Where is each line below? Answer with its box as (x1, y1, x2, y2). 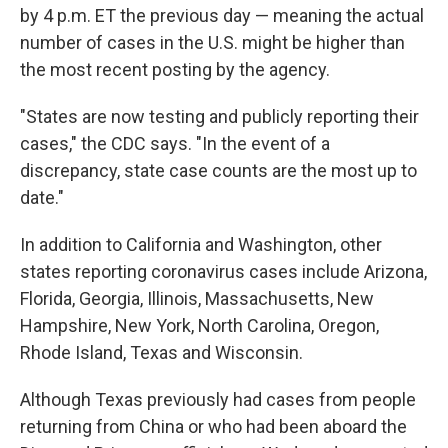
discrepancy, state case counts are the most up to (20, 160, 417, 181)
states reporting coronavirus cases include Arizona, (20, 261, 427, 282)
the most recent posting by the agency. (20, 59, 330, 80)
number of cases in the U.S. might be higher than (20, 32, 405, 53)
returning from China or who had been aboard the (20, 416, 407, 437)
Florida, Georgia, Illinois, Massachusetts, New (20, 288, 374, 309)
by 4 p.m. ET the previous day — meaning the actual (20, 5, 424, 26)
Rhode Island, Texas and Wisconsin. (20, 342, 303, 363)
